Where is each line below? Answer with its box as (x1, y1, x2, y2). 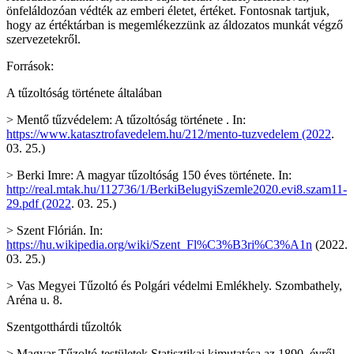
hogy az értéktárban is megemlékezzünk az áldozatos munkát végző (6, 18, 343, 32)
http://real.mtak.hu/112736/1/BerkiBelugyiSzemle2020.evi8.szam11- (6, 183, 347, 196)
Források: (6, 59, 54, 73)
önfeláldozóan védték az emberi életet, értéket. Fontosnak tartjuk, (6, 4, 330, 17)
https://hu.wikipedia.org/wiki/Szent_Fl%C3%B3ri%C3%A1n (6, 238, 312, 251)
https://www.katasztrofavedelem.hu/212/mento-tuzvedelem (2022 (6, 127, 331, 141)
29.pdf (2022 (6, 197, 71, 210)
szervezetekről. (6, 32, 81, 46)
